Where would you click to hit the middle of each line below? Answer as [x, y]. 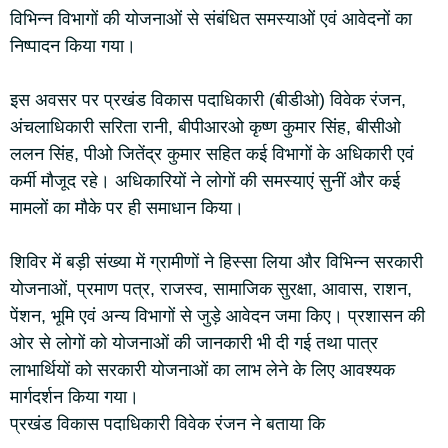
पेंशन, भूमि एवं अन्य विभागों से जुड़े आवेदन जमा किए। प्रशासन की [217, 316]
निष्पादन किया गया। [73, 46]
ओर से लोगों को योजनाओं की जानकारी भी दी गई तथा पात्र [194, 343]
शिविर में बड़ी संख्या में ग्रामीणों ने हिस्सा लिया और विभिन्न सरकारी [216, 262]
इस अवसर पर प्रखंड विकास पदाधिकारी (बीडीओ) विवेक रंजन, [208, 100]
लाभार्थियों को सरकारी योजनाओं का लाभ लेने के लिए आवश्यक [202, 370]
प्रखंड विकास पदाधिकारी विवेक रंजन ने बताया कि [167, 424]
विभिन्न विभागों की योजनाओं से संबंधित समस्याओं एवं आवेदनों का [211, 19]
